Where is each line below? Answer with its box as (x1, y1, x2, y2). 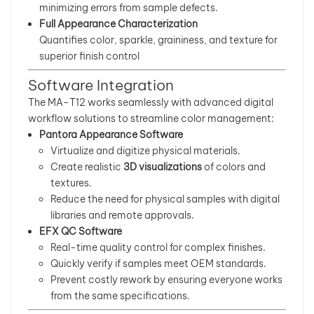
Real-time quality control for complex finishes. (50, 241, 266, 254)
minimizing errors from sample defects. (39, 1, 218, 14)
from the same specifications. (50, 289, 190, 302)
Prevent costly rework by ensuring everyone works (50, 273, 282, 286)
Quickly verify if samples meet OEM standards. (50, 257, 266, 270)
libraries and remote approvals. (50, 209, 194, 221)
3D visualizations (123, 161, 202, 173)
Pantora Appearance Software (39, 128, 183, 141)
